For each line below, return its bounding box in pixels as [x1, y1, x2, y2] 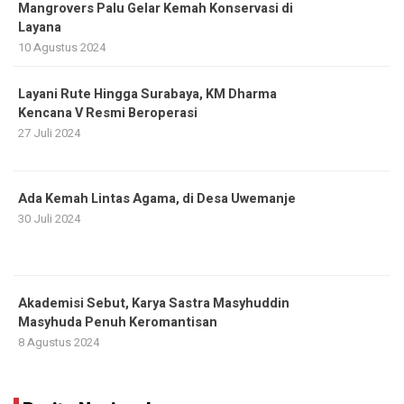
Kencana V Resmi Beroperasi [18, 104, 197, 124]
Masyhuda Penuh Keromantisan [18, 313, 217, 333]
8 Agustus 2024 [18, 334, 99, 352]
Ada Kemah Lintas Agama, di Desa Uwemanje [18, 189, 296, 209]
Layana [18, 18, 61, 38]
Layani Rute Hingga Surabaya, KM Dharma [18, 85, 277, 105]
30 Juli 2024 [18, 210, 80, 228]
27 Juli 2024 [18, 124, 80, 142]
